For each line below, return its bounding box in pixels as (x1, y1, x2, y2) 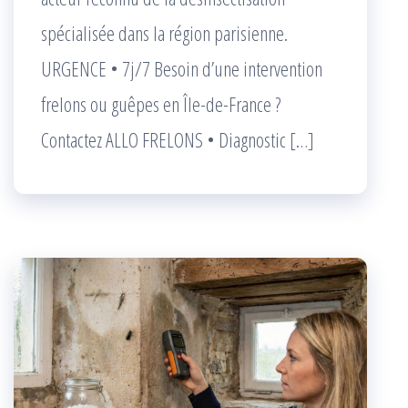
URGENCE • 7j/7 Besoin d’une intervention (41, 55, 322, 83)
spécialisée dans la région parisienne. (41, 19, 288, 47)
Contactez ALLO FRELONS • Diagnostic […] (41, 126, 314, 154)
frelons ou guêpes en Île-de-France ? (41, 90, 280, 118)
